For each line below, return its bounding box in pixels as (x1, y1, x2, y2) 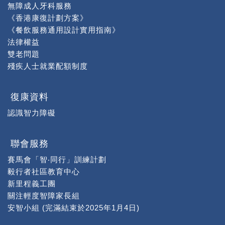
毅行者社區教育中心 (8, 167, 80, 176)
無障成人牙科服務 (8, 2, 72, 10)
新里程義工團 (8, 179, 56, 188)
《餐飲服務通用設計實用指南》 (8, 26, 120, 34)
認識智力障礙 (8, 108, 56, 117)
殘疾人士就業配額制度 (8, 62, 88, 70)
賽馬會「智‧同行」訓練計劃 (8, 155, 106, 164)
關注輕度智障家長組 (8, 191, 80, 200)
